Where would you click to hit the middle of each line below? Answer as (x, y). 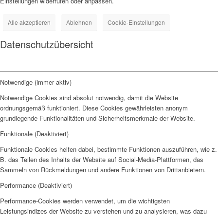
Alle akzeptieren (29, 22)
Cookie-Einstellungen (136, 22)
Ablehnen (79, 22)
